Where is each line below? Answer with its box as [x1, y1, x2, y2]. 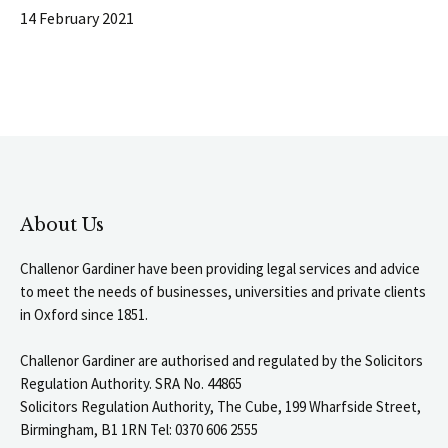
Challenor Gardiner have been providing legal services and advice [20, 258, 420, 278]
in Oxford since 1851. [20, 304, 148, 324]
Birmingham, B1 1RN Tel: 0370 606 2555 [20, 419, 258, 439]
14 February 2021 [20, 7, 134, 28]
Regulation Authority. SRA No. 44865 [20, 373, 242, 393]
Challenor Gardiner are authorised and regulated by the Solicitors [20, 350, 423, 370]
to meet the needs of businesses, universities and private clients [20, 281, 426, 301]
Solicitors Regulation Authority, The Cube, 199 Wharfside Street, [20, 396, 421, 416]
